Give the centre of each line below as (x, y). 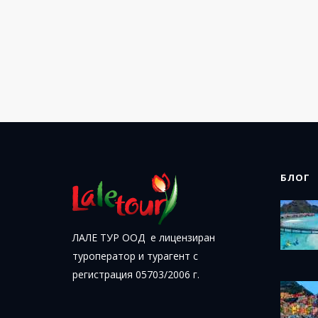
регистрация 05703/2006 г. (136, 274)
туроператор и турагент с (135, 256)
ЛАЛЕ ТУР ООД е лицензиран (144, 237)
